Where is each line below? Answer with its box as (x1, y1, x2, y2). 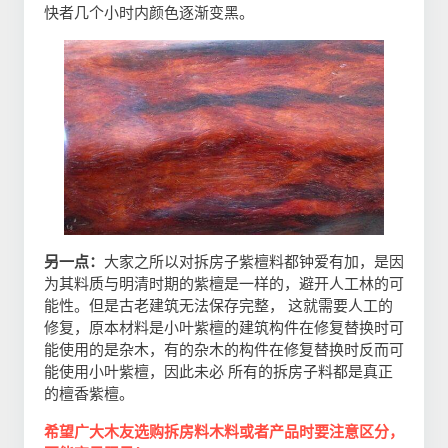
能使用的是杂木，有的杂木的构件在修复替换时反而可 (44, 341, 404, 360)
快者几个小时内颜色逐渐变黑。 (44, 4, 254, 23)
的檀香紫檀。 (44, 385, 134, 404)
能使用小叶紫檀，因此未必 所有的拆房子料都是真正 (44, 363, 393, 382)
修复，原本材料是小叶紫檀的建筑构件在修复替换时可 (44, 319, 404, 338)
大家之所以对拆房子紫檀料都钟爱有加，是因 (104, 253, 404, 272)
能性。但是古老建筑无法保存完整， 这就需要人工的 (44, 297, 393, 316)
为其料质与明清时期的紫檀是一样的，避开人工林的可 (44, 275, 404, 294)
